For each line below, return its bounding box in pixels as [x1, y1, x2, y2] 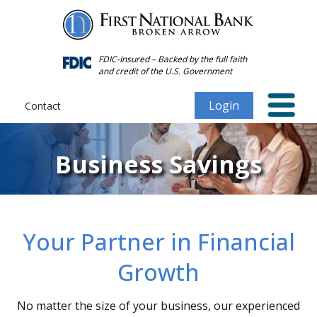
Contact [25, 99, 61, 113]
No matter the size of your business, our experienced [17, 298, 300, 313]
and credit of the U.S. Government [98, 65, 232, 77]
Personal [22, 26, 69, 42]
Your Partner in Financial [22, 226, 295, 257]
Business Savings [55, 148, 262, 180]
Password [22, 42, 74, 57]
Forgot [23, 11, 59, 26]
